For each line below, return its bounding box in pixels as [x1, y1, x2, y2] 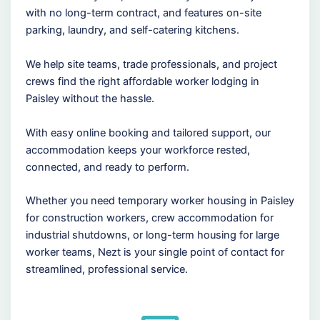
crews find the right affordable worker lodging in [25, 74, 259, 88]
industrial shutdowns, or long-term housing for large [25, 229, 279, 242]
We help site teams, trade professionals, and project [25, 57, 277, 71]
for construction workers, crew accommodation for [25, 211, 274, 225]
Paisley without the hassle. [25, 91, 154, 105]
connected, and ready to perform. [25, 160, 189, 174]
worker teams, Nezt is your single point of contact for [25, 246, 284, 259]
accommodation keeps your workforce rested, [25, 143, 250, 156]
